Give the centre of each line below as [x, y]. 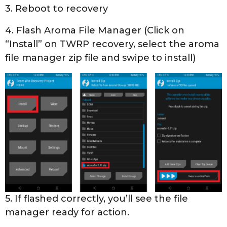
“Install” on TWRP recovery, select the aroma [112, 44]
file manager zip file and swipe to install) [100, 58]
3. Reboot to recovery [56, 8]
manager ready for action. [67, 213]
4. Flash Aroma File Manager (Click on [95, 31]
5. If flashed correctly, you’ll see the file [97, 199]
